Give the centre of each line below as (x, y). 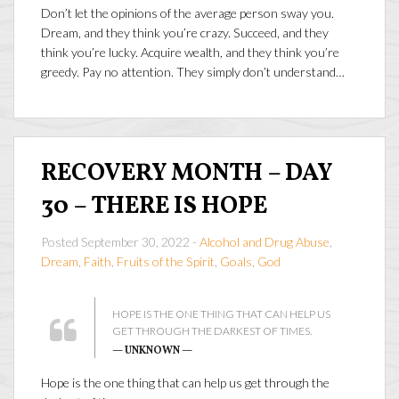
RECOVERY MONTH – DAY (187, 174)
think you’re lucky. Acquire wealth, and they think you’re (190, 52)
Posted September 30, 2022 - (120, 242)
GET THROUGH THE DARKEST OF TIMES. (212, 331)
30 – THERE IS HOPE (154, 207)
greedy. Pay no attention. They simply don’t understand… (193, 71)
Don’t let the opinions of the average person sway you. (187, 12)
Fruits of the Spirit (166, 262)
